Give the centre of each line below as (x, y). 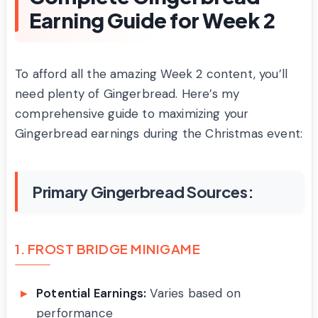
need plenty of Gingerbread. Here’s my (127, 93)
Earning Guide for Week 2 (152, 20)
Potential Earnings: (92, 293)
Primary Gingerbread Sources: (143, 191)
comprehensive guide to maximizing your (132, 113)
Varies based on (193, 293)
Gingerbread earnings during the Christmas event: (159, 133)
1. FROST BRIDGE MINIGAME (108, 248)
